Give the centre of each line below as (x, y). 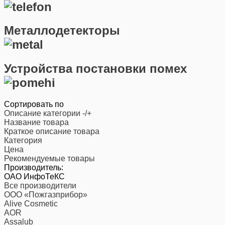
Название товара (36, 123)
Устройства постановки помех (95, 69)
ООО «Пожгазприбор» (46, 195)
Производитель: (34, 168)
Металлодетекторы (62, 31)
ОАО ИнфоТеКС (34, 177)
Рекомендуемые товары (49, 159)
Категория (23, 141)
